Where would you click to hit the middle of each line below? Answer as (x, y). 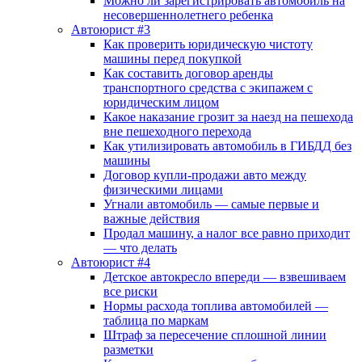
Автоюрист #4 (111, 262)
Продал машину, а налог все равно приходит (227, 233)
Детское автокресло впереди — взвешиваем (225, 277)
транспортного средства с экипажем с (208, 88)
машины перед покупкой (173, 59)
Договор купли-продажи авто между (205, 175)
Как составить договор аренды (188, 73)
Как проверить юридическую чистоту (208, 44)
